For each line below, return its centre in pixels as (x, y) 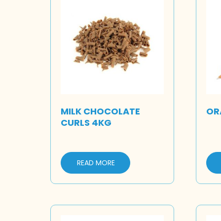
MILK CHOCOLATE (100, 111)
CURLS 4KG (86, 123)
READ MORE (96, 163)
